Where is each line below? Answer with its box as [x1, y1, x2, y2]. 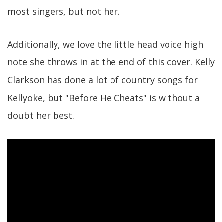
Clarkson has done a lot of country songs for [7, 73, 198, 86]
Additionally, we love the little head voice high [7, 38, 203, 50]
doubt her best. [7, 109, 74, 121]
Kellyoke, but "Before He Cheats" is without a [7, 91, 200, 104]
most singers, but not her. [7, 5, 120, 17]
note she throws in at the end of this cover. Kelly [7, 55, 215, 68]
